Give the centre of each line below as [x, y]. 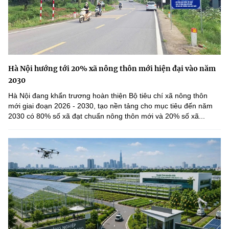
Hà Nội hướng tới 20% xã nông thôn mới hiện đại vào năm [112, 69]
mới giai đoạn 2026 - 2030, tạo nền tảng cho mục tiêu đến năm [110, 106]
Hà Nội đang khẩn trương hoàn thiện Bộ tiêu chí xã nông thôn [108, 96]
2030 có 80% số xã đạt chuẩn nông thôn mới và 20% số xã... [107, 116]
